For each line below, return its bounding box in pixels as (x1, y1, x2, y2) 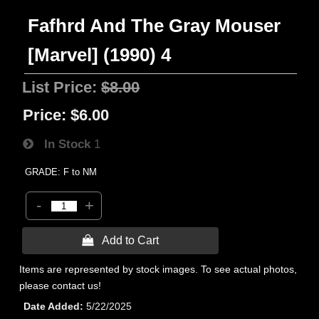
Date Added (23, 300, 80, 312)
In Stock (33, 137, 91, 151)
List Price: (22, 78, 102, 96)
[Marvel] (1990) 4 (28, 45, 172, 65)
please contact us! (19, 280, 102, 291)
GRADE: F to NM (25, 167, 98, 177)
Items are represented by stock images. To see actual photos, (19, 263, 298, 275)
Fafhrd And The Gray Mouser (28, 16, 281, 36)
